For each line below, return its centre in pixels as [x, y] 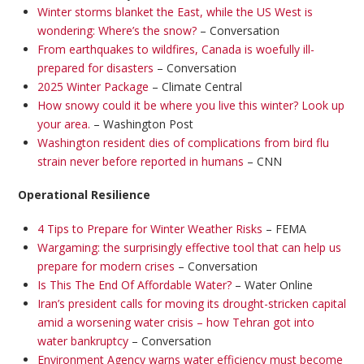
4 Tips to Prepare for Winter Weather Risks [149, 228]
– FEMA [284, 228]
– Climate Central [195, 87]
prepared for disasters [95, 68]
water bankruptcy [82, 340]
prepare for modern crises [106, 266]
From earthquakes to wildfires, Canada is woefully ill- [175, 50]
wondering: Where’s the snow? [117, 31]
